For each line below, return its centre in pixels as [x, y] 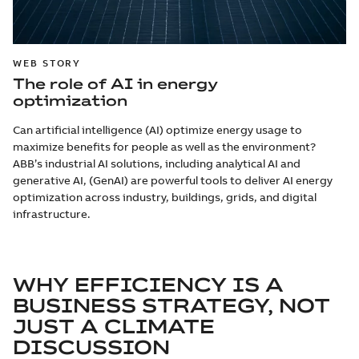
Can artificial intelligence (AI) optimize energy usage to [157, 129]
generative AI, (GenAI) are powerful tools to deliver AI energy [173, 180]
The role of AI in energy [115, 83]
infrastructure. [52, 214]
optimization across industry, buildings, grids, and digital [165, 197]
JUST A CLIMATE [114, 326]
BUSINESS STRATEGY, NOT [171, 305]
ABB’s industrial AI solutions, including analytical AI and [157, 163]
